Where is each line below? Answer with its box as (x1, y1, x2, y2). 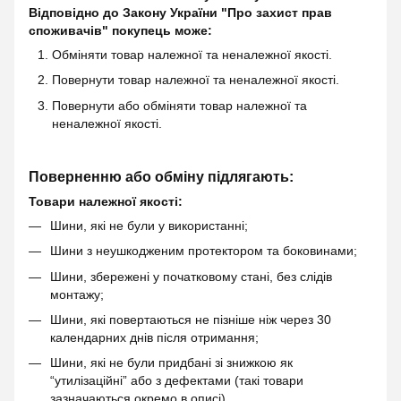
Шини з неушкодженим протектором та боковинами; (50, 243, 357, 259)
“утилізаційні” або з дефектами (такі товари (50, 373, 303, 388)
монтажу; (50, 286, 104, 302)
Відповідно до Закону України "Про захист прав (29, 4, 332, 20)
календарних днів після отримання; (50, 329, 259, 345)
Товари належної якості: (29, 193, 183, 209)
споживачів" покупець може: (29, 22, 212, 38)
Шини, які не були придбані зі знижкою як (50, 355, 293, 371)
